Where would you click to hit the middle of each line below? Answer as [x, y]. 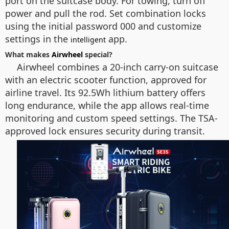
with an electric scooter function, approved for [106, 80]
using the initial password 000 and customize [103, 26]
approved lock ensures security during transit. [105, 131]
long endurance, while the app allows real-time [107, 105]
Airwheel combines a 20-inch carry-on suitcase [118, 67]
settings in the [38, 39]
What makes [28, 54]
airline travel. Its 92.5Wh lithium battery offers [105, 93]
